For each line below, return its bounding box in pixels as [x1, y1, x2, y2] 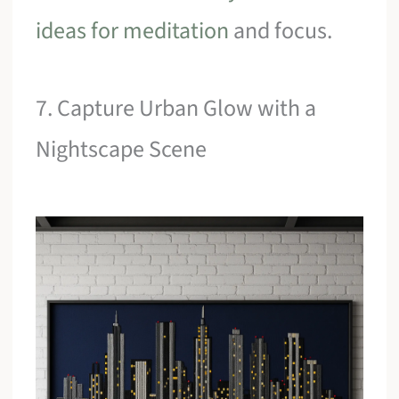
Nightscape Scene [36, 133, 208, 167]
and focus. [229, 13, 333, 47]
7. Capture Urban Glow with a [36, 92, 317, 126]
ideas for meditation [36, 13, 230, 47]
